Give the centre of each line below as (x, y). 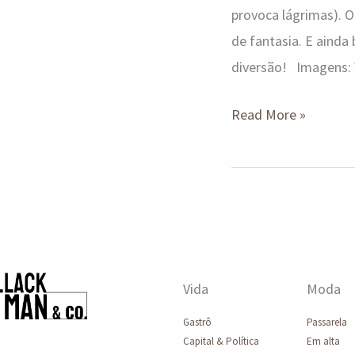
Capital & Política (221, 342)
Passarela (326, 323)
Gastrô (197, 323)
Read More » (269, 115)
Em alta (323, 342)
